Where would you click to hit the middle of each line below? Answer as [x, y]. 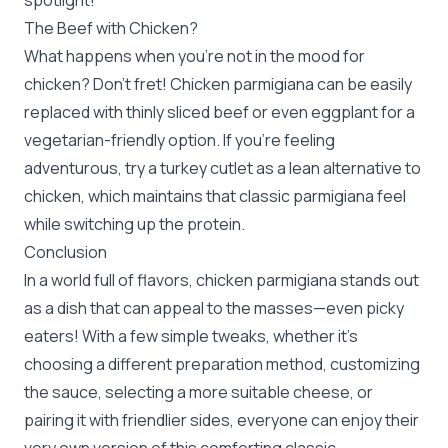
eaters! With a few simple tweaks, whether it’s [191, 336]
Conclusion [65, 252]
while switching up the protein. [134, 224]
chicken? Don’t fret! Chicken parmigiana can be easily [218, 84]
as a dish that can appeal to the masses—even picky [214, 308]
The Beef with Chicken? [111, 28]
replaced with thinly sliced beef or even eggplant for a [219, 112]
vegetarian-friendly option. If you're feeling [179, 140]
